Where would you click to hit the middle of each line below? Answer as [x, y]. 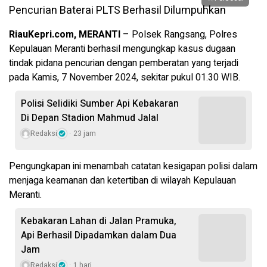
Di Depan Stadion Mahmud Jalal [90, 118]
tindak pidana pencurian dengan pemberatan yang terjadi [124, 63]
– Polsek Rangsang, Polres [179, 35]
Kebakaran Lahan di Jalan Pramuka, [99, 221]
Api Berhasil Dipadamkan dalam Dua [99, 236]
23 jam [85, 134]
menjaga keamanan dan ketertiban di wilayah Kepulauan [122, 181]
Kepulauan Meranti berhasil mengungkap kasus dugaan [122, 49]
